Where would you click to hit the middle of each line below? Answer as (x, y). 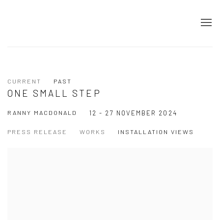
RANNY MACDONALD (42, 112)
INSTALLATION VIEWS (156, 131)
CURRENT (24, 81)
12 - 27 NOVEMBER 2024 (133, 113)
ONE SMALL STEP (54, 93)
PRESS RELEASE (37, 131)
